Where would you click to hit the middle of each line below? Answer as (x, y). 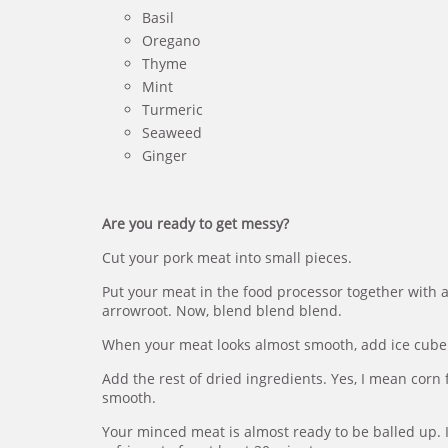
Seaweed (172, 132)
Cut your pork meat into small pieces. (227, 257)
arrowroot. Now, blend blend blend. (222, 310)
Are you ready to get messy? (195, 223)
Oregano (171, 40)
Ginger (164, 155)
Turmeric (172, 109)
